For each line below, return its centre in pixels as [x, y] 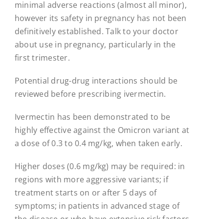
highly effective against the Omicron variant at [102, 130]
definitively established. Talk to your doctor [96, 32]
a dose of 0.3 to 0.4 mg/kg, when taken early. [98, 143]
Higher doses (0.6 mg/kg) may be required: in [100, 166]
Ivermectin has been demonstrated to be [92, 117]
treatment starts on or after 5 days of [86, 193]
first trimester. [42, 58]
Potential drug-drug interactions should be [96, 81]
